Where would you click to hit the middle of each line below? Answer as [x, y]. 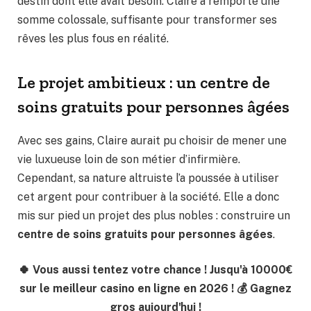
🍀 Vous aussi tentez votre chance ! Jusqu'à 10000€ [155, 270]
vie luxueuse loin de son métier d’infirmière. [129, 159]
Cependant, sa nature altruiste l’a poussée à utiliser [148, 178]
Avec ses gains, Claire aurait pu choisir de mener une [152, 140]
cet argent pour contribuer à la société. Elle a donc [149, 196]
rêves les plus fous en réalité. [93, 38]
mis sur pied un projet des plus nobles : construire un [154, 215]
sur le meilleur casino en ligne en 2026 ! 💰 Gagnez [155, 289]
